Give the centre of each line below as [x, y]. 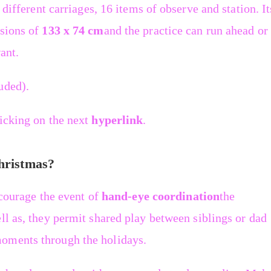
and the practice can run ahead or [186, 31]
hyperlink [117, 120]
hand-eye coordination [161, 196]
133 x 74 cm [73, 31]
